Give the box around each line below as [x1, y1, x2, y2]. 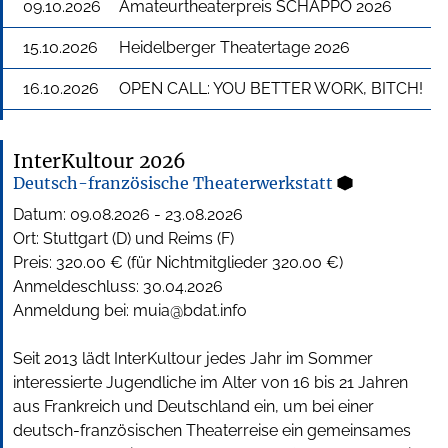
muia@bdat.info [133, 301, 247, 321]
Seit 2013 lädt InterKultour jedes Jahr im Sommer [13, 349, 373, 369]
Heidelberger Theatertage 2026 [119, 38, 350, 58]
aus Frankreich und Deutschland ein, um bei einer [13, 397, 374, 417]
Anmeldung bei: [13, 301, 133, 321]
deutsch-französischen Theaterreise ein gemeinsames [13, 421, 411, 441]
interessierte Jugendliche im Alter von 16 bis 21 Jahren [13, 373, 408, 393]
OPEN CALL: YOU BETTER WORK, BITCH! [119, 79, 423, 99]
